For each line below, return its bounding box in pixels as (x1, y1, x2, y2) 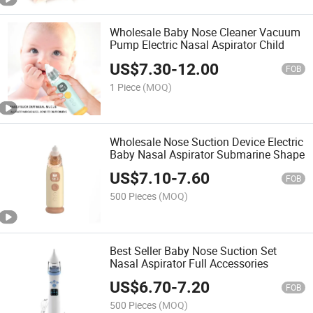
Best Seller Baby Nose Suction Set (110, 242, 277, 259)
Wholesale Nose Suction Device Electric (110, 133, 304, 150)
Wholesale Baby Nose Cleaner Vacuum (110, 24, 301, 41)
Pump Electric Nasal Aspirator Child (110, 37, 285, 53)
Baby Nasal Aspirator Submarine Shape (110, 146, 305, 162)
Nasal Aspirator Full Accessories (110, 255, 269, 271)
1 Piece (110, 80, 141, 94)
